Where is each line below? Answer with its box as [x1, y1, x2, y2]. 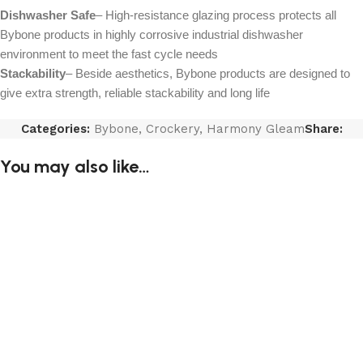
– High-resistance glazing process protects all [96, 8, 336, 22]
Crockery [145, 122, 199, 136]
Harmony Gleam [206, 122, 305, 136]
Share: [304, 122, 343, 136]
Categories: [20, 122, 90, 136]
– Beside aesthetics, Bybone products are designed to [66, 66, 350, 80]
